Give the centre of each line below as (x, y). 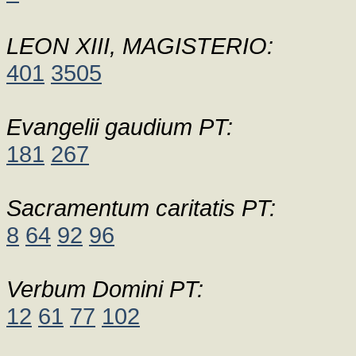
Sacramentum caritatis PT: (141, 208)
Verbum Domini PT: (105, 289)
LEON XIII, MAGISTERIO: (140, 46)
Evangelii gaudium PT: (120, 127)
